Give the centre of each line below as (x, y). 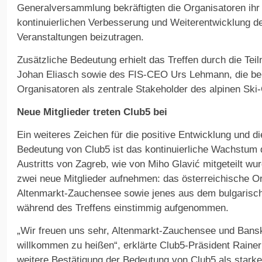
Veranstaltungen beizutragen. (80, 37)
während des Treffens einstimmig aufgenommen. (123, 208)
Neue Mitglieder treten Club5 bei (92, 112)
